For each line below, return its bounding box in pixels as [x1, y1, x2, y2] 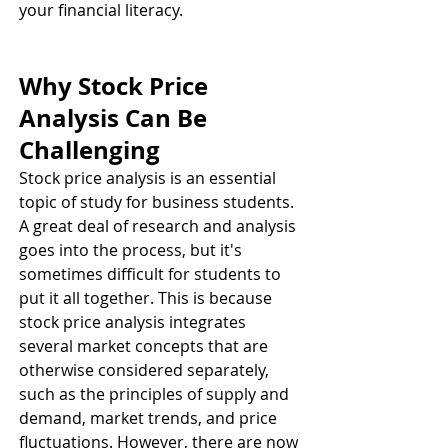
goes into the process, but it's [19, 239, 246, 261]
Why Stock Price [19, 69, 214, 103]
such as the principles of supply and [19, 383, 293, 405]
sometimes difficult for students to [19, 263, 285, 285]
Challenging [19, 133, 166, 167]
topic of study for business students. [19, 191, 298, 213]
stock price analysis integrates [19, 311, 250, 333]
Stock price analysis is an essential [19, 167, 280, 189]
